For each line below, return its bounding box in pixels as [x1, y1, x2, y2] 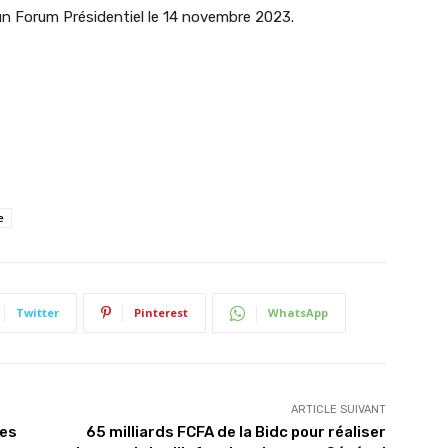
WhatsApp [268, 305, 328, 321]
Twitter [16, 305, 59, 321]
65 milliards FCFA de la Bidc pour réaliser [85, 423, 386, 442]
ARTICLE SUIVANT [290, 403, 386, 417]
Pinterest [134, 305, 188, 321]
